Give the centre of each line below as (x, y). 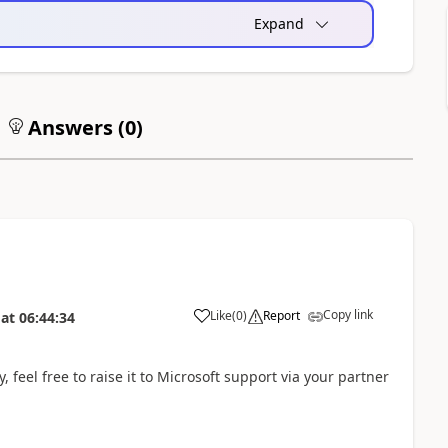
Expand (278, 23)
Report (281, 315)
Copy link (347, 314)
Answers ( (73, 127)
